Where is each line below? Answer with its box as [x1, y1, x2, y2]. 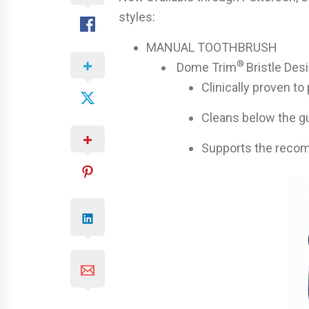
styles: [119, 9, 155, 24]
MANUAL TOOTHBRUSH [146, 39, 277, 54]
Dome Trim [174, 59, 237, 74]
